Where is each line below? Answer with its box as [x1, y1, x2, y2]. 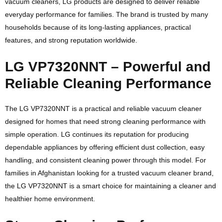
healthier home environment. [5, 195, 95, 203]
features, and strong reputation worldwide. [5, 36, 137, 44]
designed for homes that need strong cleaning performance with [5, 117, 206, 125]
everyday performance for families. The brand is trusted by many [5, 10, 208, 18]
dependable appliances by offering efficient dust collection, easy [5, 143, 205, 151]
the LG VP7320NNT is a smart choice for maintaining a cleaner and [5, 182, 216, 190]
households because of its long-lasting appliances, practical [5, 23, 191, 31]
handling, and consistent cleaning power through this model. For [5, 156, 206, 164]
